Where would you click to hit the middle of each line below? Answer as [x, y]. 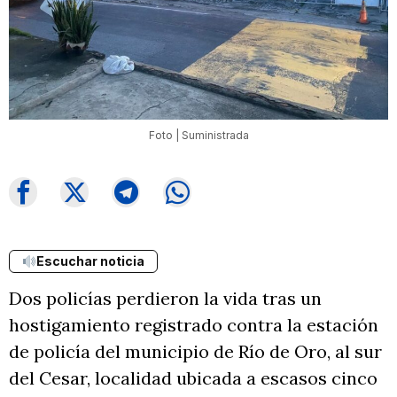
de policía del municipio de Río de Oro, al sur [195, 351]
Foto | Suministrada [198, 135]
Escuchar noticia [90, 261]
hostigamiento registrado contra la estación [194, 325]
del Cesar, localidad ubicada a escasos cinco [193, 378]
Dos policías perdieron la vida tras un [165, 298]
